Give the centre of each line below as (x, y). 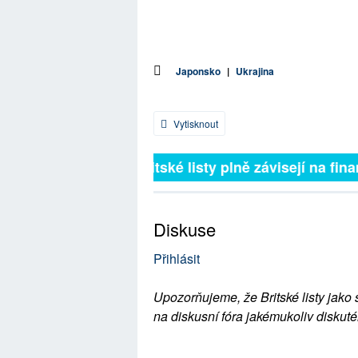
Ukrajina (255, 71)
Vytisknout (195, 123)
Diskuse (185, 229)
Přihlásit (177, 259)
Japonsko (198, 71)
